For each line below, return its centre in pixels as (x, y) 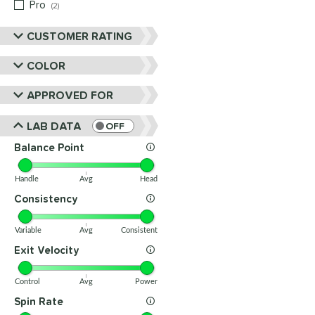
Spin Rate (39, 301)
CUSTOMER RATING (79, 36)
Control (27, 282)
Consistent (139, 230)
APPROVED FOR (70, 95)
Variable (28, 230)
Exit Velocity (47, 250)
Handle (27, 179)
